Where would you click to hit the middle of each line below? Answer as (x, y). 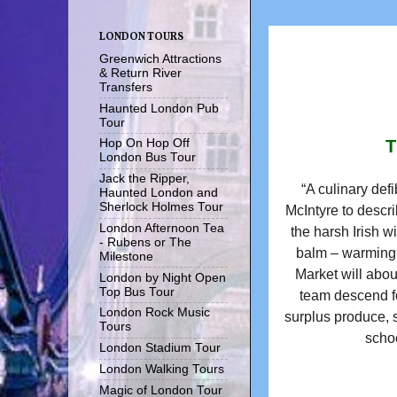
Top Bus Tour (137, 292)
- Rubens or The (145, 242)
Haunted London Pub (159, 108)
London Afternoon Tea (162, 228)
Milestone (126, 256)
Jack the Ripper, (144, 179)
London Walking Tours (162, 369)
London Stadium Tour (160, 348)
